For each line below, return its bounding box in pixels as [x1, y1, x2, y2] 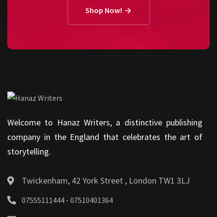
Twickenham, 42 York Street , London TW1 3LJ [22, 174, 190, 186]
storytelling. [7, 145, 51, 157]
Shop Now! [85, 5, 124, 15]
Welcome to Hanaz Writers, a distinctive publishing [7, 116, 202, 128]
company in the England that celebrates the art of [7, 131, 202, 142]
